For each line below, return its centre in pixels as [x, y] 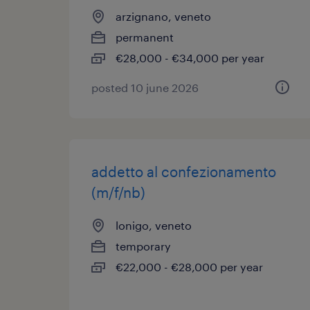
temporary [143, 246]
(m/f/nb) [118, 192]
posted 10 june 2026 [145, 88]
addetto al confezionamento [184, 172]
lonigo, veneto [154, 225]
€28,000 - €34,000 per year [190, 58]
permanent [145, 37]
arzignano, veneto [163, 16]
